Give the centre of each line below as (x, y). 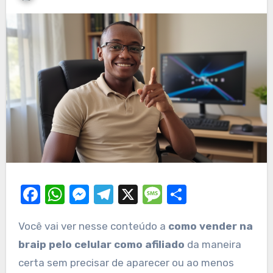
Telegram (154, 195)
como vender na (210, 226)
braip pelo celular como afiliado (101, 245)
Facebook (84, 195)
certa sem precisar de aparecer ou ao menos (126, 263)
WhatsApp (110, 195)
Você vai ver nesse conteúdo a (96, 226)
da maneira (213, 245)
